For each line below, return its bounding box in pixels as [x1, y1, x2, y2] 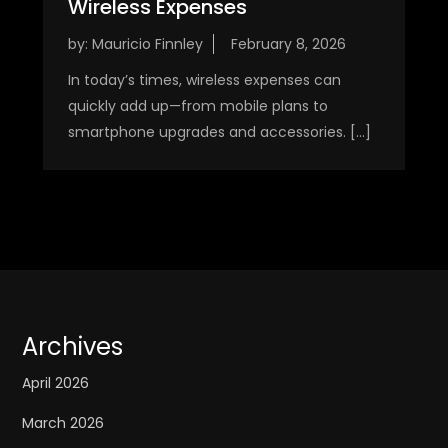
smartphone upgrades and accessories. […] [67, 122, 371, 143]
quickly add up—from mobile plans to [67, 96, 328, 117]
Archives [22, 330, 124, 364]
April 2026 [22, 373, 90, 394]
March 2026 [22, 413, 105, 434]
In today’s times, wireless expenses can [67, 70, 341, 91]
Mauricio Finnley [91, 34, 203, 55]
